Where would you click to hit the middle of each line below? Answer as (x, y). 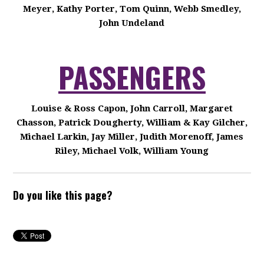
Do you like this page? (63, 195)
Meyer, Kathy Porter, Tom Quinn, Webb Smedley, (132, 9)
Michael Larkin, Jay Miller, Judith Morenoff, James (132, 137)
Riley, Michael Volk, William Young (132, 151)
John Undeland (132, 23)
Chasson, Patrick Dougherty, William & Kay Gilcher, (132, 123)
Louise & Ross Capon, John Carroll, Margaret (132, 108)
